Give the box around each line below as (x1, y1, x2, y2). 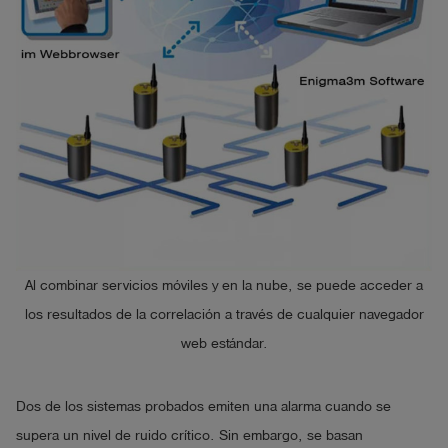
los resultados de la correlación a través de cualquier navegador (24, 306, 424, 322)
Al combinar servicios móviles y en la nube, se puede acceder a (25, 277, 423, 293)
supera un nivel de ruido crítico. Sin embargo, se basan (16, 428, 363, 444)
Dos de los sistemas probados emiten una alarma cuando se (16, 399, 391, 415)
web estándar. (180, 335, 268, 351)
